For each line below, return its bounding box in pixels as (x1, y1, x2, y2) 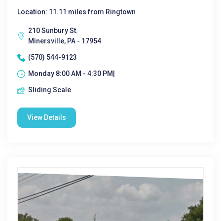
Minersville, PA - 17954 (28, 37, 101, 45)
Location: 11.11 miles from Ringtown (17, 8, 136, 16)
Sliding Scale (28, 86, 71, 94)
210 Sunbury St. (28, 27, 78, 35)
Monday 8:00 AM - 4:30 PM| (28, 70, 115, 77)
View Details (27, 113, 66, 121)
